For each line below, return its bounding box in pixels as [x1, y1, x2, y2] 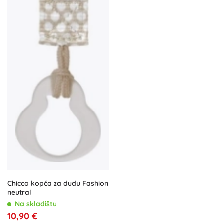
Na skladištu [15, 199, 56, 208]
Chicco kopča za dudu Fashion [7, 178, 108, 188]
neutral [7, 187, 31, 197]
